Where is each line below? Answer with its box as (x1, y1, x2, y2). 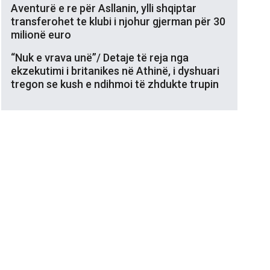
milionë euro (11, 28, 71, 41)
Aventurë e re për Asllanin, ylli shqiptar (11, 1, 196, 14)
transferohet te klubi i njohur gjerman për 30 (11, 14, 225, 28)
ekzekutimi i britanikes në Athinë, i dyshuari (11, 64, 219, 77)
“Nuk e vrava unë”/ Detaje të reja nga (11, 51, 189, 64)
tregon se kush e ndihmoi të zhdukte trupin (11, 77, 219, 90)
